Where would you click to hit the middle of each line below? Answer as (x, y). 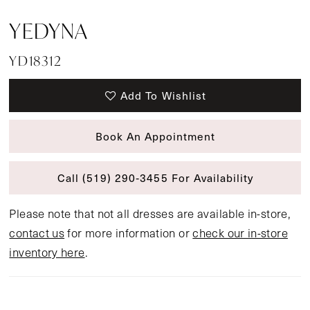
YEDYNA (49, 31)
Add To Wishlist (163, 95)
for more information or (129, 232)
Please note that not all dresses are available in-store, (150, 213)
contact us (37, 232)
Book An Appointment (155, 136)
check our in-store (240, 232)
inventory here (47, 252)
